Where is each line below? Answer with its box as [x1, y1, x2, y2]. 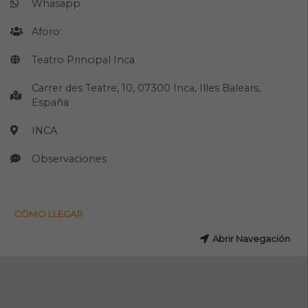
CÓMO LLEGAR [14, 208, 84, 219]
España [32, 96, 69, 109]
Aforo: [32, 25, 63, 38]
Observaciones [32, 152, 107, 165]
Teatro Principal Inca [32, 53, 135, 66]
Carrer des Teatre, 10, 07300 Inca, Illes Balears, [32, 81, 261, 94]
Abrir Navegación [212, 233, 290, 245]
